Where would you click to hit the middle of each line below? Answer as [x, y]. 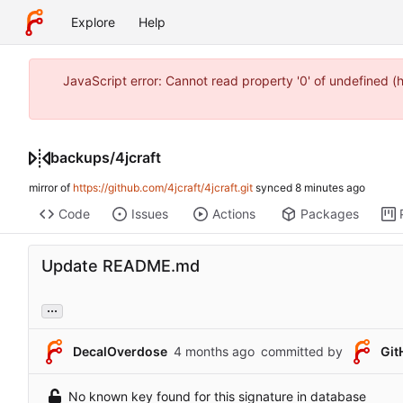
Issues [149, 214]
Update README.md [121, 266]
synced [274, 188]
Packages [329, 214]
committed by [302, 352]
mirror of [51, 188]
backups [80, 158]
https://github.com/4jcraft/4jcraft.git [163, 188]
